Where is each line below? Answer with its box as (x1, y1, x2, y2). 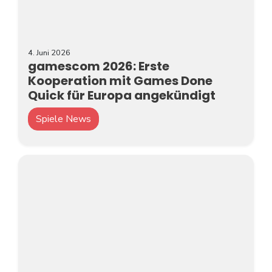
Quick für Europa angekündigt (28, 86, 216, 104)
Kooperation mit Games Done (28, 72, 212, 89)
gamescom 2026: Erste (28, 57, 169, 75)
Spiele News (36, 112, 91, 126)
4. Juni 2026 (28, 47, 70, 58)
